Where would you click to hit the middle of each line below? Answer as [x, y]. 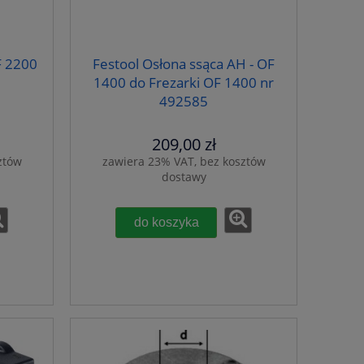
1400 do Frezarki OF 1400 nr [184, 83]
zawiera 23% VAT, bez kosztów [184, 162]
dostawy [184, 177]
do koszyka [166, 222]
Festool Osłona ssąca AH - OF [184, 64]
